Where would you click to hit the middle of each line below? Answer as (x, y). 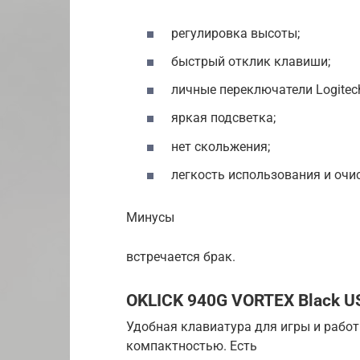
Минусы (150, 217)
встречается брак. (181, 256)
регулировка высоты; (235, 33)
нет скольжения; (221, 146)
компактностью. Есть (192, 346)
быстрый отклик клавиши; (251, 62)
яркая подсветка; (223, 118)
